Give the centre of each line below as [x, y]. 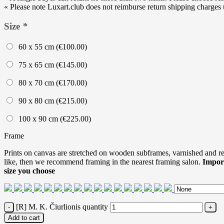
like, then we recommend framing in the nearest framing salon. [103, 161]
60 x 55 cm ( [36, 46]
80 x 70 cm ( [36, 82]
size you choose [29, 170]
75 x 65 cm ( [36, 64]
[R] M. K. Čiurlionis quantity [62, 206]
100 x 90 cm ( [38, 118]
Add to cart [24, 217]
